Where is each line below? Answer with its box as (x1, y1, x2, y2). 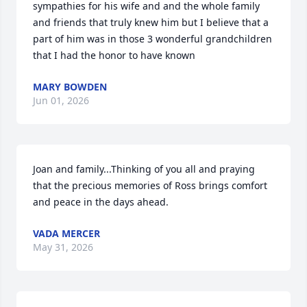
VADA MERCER (33, 227, 100, 240)
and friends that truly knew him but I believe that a (33, 16, 269, 29)
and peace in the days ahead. (33, 195, 169, 208)
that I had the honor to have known (33, 49, 195, 62)
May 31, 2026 (33, 241, 93, 254)
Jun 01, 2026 (33, 94, 89, 107)
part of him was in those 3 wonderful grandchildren (33, 32, 272, 45)
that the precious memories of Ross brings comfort (33, 179, 267, 192)
